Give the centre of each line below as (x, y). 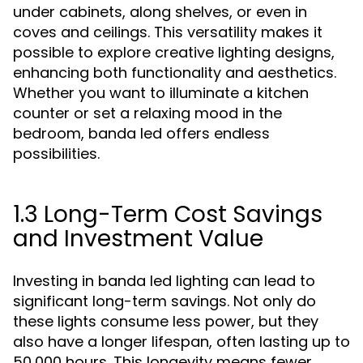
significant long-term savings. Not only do (164, 301)
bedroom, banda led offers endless (141, 133)
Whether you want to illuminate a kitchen (161, 93)
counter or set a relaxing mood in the (147, 113)
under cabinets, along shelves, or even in (160, 12)
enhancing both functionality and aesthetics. (175, 73)
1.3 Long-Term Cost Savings (168, 214)
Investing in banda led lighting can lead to (164, 281)
